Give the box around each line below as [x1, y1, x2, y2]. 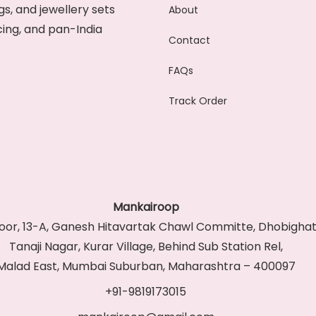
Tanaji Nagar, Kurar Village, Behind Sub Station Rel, [8, 238, 283, 255]
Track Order [169, 94, 227, 108]
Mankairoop [112, 199, 179, 215]
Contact [169, 33, 210, 47]
